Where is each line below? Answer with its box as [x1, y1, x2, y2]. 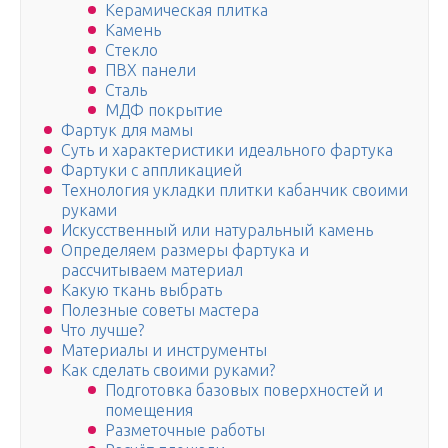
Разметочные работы [105, 421, 265, 440]
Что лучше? [61, 321, 144, 340]
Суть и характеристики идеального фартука [61, 141, 393, 160]
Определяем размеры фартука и [61, 241, 309, 260]
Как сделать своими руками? [61, 361, 275, 380]
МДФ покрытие [105, 101, 223, 120]
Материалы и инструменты [61, 341, 267, 360]
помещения [105, 401, 193, 420]
